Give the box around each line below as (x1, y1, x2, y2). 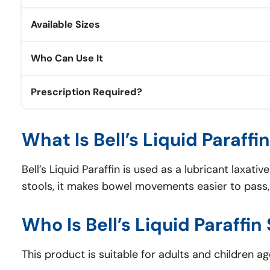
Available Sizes (31, 17, 100, 31)
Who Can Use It (31, 51, 103, 64)
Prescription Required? (31, 85, 142, 98)
